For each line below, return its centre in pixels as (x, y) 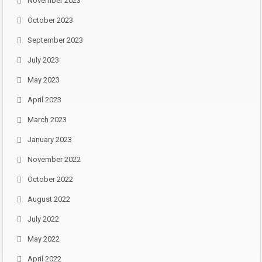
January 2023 (50, 139)
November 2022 (54, 159)
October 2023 (50, 20)
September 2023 (55, 40)
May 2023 (44, 80)
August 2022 (49, 199)
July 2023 (43, 60)
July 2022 (43, 219)
